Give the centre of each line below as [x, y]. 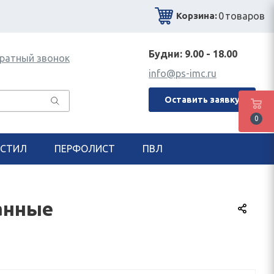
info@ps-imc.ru [183, 73]
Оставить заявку [202, 100]
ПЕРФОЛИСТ [85, 149]
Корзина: [197, 16]
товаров [245, 16]
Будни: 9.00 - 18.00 [193, 54]
